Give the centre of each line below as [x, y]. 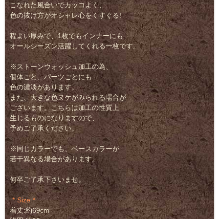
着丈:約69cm [30, 210]
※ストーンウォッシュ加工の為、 [61, 66]
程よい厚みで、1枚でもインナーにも [66, 36]
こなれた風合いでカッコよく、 [58, 5]
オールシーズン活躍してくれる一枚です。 [75, 46]
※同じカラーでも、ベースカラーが [65, 149]
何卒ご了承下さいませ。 [47, 179]
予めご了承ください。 [44, 128]
